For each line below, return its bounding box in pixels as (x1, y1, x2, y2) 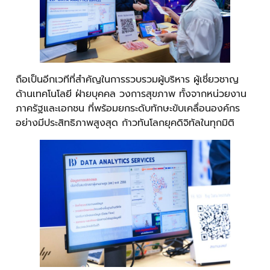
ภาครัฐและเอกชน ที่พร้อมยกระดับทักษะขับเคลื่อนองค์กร (16, 101, 240, 116)
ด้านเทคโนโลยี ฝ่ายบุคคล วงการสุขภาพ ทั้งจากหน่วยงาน (16, 86, 246, 101)
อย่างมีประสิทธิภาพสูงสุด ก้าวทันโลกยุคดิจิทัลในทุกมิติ (16, 115, 234, 130)
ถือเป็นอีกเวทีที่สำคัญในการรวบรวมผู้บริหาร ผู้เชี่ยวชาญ (16, 72, 239, 87)
